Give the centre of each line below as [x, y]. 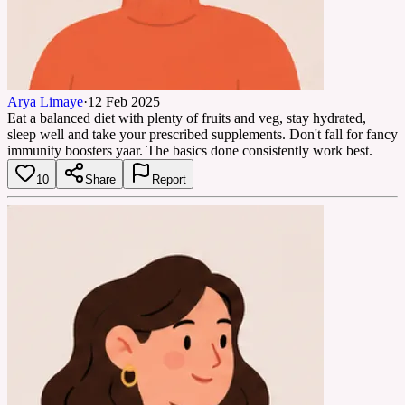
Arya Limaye [45, 101]
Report [169, 179]
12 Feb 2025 [124, 101]
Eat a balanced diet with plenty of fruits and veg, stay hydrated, [187, 118]
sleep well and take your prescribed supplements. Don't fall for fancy [202, 134]
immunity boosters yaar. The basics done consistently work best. [190, 150]
